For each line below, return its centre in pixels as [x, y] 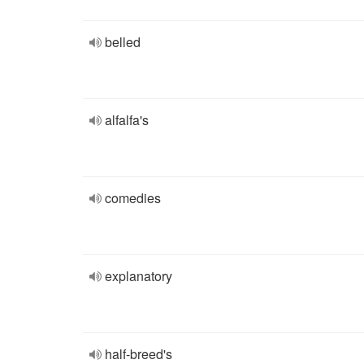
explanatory [139, 276]
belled [123, 42]
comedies [133, 198]
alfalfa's [127, 120]
